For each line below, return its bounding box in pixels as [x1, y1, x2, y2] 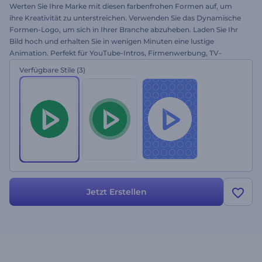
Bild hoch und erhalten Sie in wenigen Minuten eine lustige [9, 37, 214, 46]
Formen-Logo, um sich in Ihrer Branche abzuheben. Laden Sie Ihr [9, 25, 238, 34]
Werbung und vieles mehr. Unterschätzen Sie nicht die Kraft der [9, 60, 232, 69]
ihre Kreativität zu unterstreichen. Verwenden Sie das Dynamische [9, 13, 241, 22]
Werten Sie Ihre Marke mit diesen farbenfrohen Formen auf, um [9, 2, 232, 11]
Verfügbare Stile [19, 65, 75, 74]
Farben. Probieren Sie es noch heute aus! [9, 72, 152, 81]
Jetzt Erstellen [86, 187, 147, 197]
